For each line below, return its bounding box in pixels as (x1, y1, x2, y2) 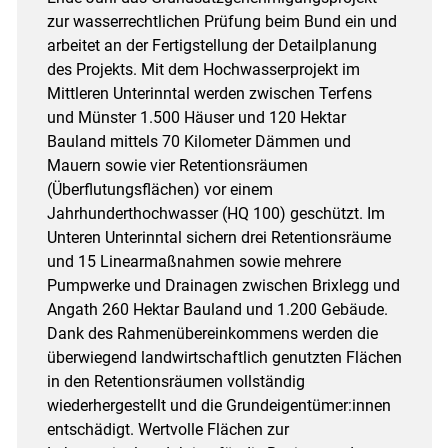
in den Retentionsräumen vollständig (46, 371, 305, 391)
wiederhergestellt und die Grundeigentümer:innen (46, 395, 391, 415)
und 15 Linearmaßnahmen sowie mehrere (46, 251, 341, 271)
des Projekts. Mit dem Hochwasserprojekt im (46, 59, 360, 79)
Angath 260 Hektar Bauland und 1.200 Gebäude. (46, 299, 388, 319)
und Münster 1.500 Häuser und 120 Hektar (46, 107, 346, 127)
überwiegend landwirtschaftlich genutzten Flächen (46, 347, 402, 367)
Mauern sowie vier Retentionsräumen (46, 155, 308, 175)
